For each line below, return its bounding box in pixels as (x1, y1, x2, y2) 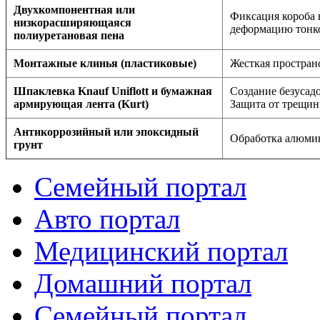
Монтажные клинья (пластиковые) (14, 56, 196, 69)
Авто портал (34, 203, 180, 234)
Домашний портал (34, 267, 251, 299)
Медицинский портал (34, 235, 288, 266)
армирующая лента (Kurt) (14, 97, 149, 110)
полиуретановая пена (14, 29, 124, 41)
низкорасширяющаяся (14, 16, 131, 29)
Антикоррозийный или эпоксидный (14, 125, 199, 138)
